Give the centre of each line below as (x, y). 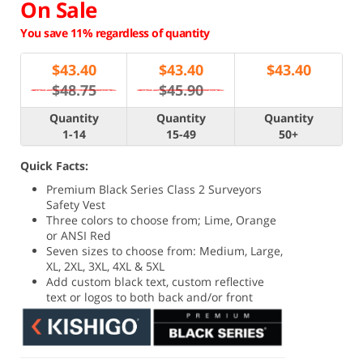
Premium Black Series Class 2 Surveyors (154, 189)
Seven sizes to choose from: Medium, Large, (165, 251)
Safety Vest (76, 205)
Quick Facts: (54, 166)
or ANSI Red (79, 235)
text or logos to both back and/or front (150, 297)
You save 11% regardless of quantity (115, 33)
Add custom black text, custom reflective (156, 282)
